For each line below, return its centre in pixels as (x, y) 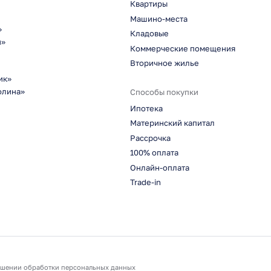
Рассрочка (150, 138)
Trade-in (145, 183)
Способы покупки (164, 92)
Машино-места (158, 19)
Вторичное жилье (164, 64)
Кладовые (149, 34)
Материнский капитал (172, 123)
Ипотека (146, 108)
